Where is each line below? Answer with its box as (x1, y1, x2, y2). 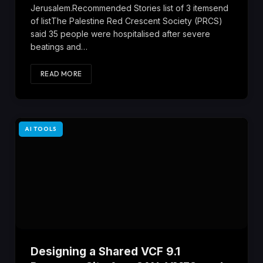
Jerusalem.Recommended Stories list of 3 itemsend (31, 2, 228, 13)
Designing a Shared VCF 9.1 (31, 245, 180, 259)
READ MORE (41, 69, 82, 78)
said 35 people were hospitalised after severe (31, 28, 210, 39)
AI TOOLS (25, 124, 57, 133)
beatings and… (31, 41, 87, 52)
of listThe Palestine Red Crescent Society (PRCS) (31, 15, 222, 26)
